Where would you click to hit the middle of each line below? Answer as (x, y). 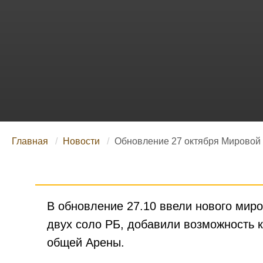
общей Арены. (86, 243)
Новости (81, 141)
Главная (30, 141)
